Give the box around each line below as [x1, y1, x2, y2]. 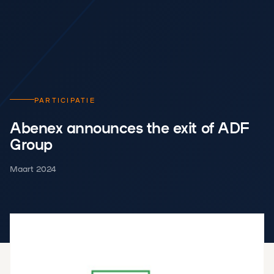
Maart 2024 [10, 161, 56, 174]
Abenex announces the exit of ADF [10, 116, 250, 138]
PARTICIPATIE [34, 94, 96, 105]
